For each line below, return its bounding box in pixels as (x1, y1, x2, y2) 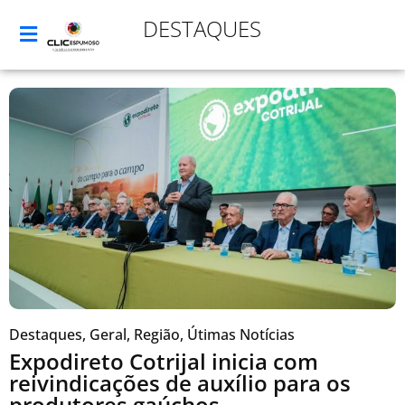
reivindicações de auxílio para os (9, 367, 351, 398)
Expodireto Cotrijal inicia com (9, 345, 318, 376)
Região (134, 324, 180, 344)
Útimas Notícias (187, 324, 295, 344)
